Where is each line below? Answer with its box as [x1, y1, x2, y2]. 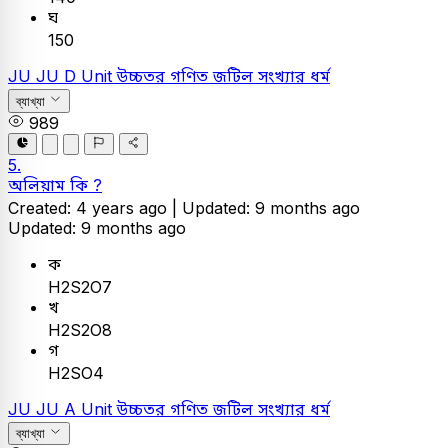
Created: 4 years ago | [8, 198, 182, 219]
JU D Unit [36, 66, 117, 87]
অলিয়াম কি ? [8, 175, 102, 196]
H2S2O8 [48, 320, 112, 341]
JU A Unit [36, 399, 117, 420]
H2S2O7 [48, 277, 112, 298]
